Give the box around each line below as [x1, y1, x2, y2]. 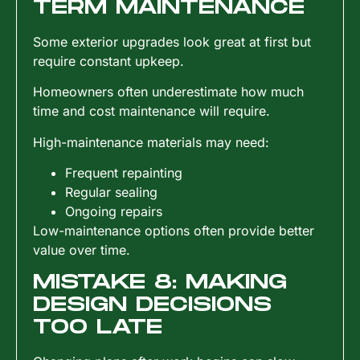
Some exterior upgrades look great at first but [33, 33, 311, 50]
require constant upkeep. [33, 52, 184, 69]
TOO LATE [33, 315, 162, 339]
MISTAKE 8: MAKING [33, 270, 287, 294]
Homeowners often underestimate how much [33, 84, 304, 100]
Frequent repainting [65, 165, 182, 182]
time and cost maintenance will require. [33, 103, 270, 120]
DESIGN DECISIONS [33, 292, 272, 317]
